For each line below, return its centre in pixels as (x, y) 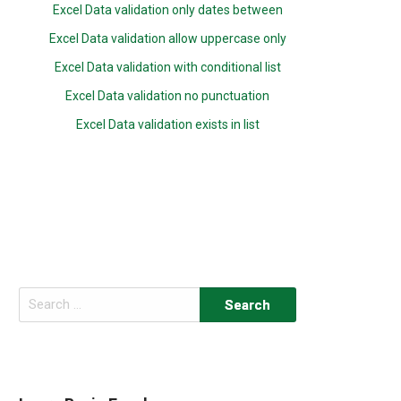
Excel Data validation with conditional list (167, 67)
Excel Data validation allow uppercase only (167, 38)
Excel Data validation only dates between (167, 10)
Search (38, 297)
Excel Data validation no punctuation (168, 96)
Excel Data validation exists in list (167, 124)
